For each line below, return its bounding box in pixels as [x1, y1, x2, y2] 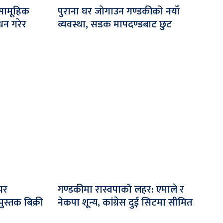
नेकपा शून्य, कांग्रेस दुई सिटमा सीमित [58, 194, 193, 211]
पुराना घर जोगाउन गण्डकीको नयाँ [58, 2, 180, 20]
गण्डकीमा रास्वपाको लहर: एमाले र [58, 181, 184, 198]
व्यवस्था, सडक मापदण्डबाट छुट [58, 15, 172, 33]
